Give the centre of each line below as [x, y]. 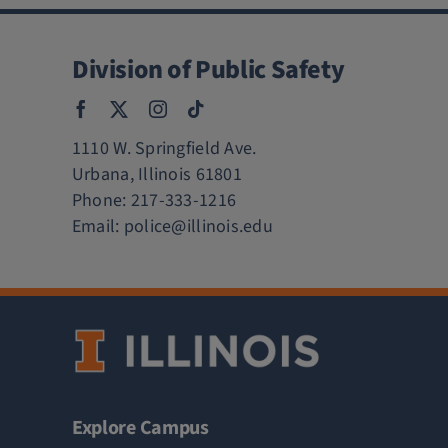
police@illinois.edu [198, 227]
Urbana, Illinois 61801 [156, 175]
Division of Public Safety [208, 70]
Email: [97, 227]
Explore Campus [140, 427]
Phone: [101, 201]
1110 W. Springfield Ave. [164, 149]
